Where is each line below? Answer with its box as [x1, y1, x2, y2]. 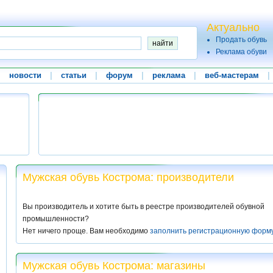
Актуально [207, 21, 260, 34]
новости [9, 71, 41, 80]
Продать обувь [216, 35, 267, 44]
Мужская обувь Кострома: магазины [23, 260, 205, 272]
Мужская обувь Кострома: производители [23, 171, 234, 183]
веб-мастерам [204, 71, 259, 80]
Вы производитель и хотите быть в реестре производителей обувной [23, 202, 264, 211]
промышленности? [23, 214, 89, 223]
